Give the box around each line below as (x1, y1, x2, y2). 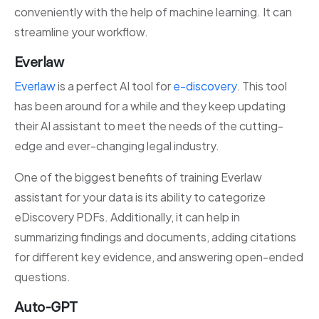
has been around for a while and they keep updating (14, 98, 286, 114)
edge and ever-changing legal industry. (14, 138, 221, 154)
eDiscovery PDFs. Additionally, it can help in (14, 209, 240, 225)
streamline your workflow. (14, 24, 150, 40)
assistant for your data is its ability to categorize (14, 189, 266, 205)
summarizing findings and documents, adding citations (14, 229, 296, 245)
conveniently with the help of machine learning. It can (14, 4, 292, 20)
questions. (14, 269, 73, 285)
